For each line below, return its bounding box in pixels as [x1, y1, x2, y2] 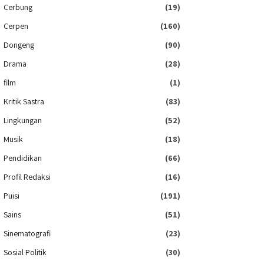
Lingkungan [4, 114, 42, 126]
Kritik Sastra [4, 95, 44, 107]
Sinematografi [4, 227, 51, 239]
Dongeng [4, 39, 34, 50]
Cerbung [4, 1, 32, 12]
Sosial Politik [4, 246, 47, 258]
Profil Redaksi [4, 171, 51, 182]
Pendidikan [4, 152, 42, 163]
